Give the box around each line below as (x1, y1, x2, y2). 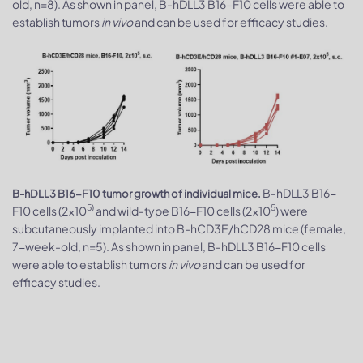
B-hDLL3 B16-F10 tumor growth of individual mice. (12, 186, 261, 200)
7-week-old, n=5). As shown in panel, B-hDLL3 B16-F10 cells (12, 238, 326, 254)
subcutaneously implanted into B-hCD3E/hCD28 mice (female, (12, 220, 346, 236)
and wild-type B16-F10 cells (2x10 (94, 203, 271, 218)
